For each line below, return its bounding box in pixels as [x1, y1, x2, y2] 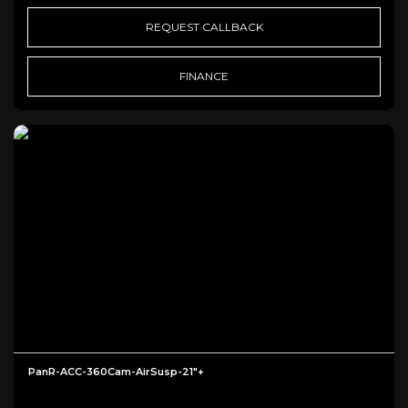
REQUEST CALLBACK [145, 19, 263, 34]
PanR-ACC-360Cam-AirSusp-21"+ [28, 365, 204, 379]
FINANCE [179, 68, 229, 83]
